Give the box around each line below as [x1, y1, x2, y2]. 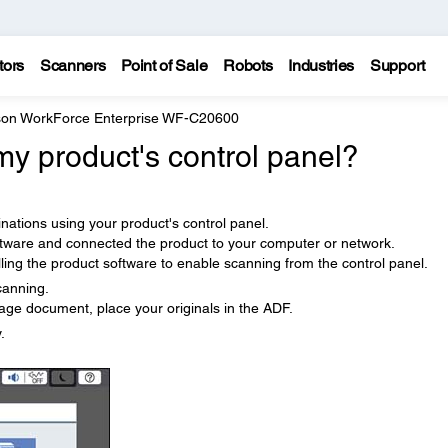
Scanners [39, 56, 106, 75]
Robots [223, 56, 273, 75]
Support [370, 56, 425, 75]
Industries [288, 56, 355, 75]
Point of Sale [121, 56, 208, 75]
